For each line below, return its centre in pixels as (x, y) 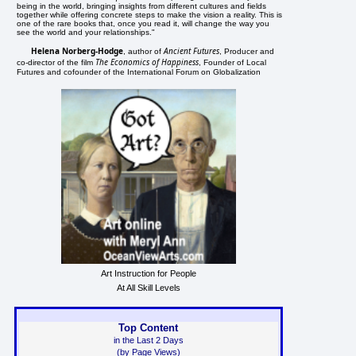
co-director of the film (56, 62)
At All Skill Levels (148, 287)
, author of (144, 51)
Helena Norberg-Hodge (77, 50)
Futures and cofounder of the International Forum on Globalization (139, 72)
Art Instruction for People (148, 273)
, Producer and (247, 51)
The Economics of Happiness (147, 62)
